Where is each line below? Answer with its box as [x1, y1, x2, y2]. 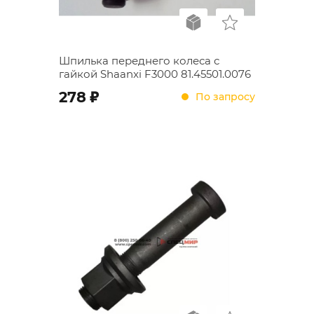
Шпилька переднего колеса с [59, 54, 219, 67]
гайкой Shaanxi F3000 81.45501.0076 [59, 67, 251, 81]
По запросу [196, 90, 255, 103]
